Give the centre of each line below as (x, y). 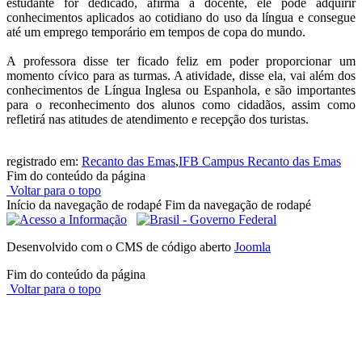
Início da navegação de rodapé (84, 205)
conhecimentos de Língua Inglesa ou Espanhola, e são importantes (181, 90)
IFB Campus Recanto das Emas (260, 162)
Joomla (253, 247)
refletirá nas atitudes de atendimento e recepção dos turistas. (158, 120)
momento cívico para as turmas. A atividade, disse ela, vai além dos (181, 76)
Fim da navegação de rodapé (238, 205)
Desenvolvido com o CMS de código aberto (120, 247)
